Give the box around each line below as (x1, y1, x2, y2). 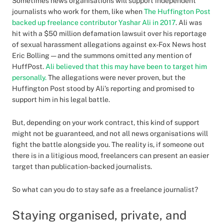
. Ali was (175, 18, 202, 26)
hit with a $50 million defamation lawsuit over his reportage (12, 29, 206, 37)
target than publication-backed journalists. (12, 162, 152, 170)
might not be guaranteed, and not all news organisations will (12, 129, 208, 137)
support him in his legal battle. (12, 95, 111, 103)
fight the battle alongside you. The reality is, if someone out (12, 140, 204, 148)
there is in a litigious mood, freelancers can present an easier (12, 151, 209, 159)
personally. (12, 73, 46, 81)
